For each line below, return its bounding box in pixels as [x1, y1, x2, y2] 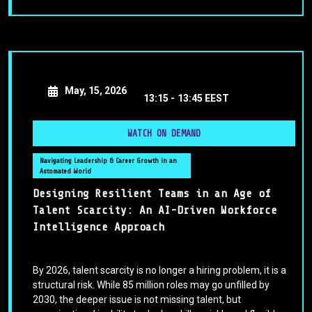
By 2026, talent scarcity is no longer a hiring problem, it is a [33, 265, 286, 276]
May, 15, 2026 [65, 85, 127, 97]
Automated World [40, 167, 91, 175]
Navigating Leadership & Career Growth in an [40, 157, 177, 165]
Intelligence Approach [33, 221, 164, 234]
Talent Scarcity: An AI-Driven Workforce [33, 204, 277, 217]
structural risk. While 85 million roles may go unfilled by [33, 279, 270, 291]
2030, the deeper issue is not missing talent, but [33, 294, 241, 306]
